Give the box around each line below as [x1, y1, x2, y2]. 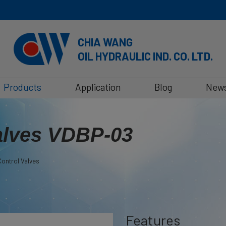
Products [3, 81, 41, 93]
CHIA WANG [77, 35, 133, 48]
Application [75, 81, 121, 93]
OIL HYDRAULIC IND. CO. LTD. [77, 49, 213, 63]
